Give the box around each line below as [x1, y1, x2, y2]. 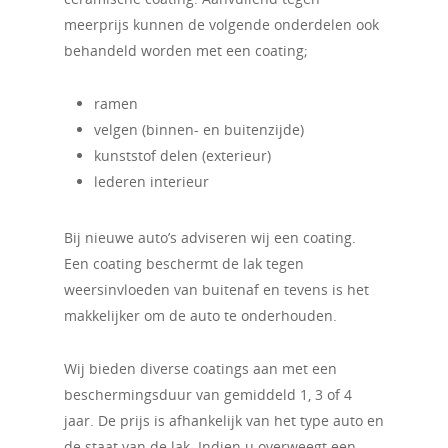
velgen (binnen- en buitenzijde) [94, 119, 304, 139]
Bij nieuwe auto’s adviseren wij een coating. [64, 227, 356, 247]
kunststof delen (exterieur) [94, 145, 271, 165]
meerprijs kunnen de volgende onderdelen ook [64, 14, 379, 34]
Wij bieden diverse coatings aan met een [64, 358, 337, 378]
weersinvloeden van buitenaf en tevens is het [64, 279, 369, 299]
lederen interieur [94, 171, 209, 191]
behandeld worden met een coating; [64, 40, 308, 60]
